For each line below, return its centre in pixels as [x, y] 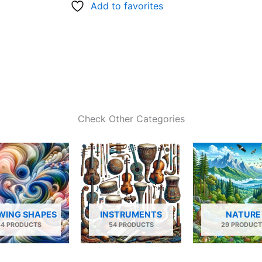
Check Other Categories [131, 118]
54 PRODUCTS [131, 225]
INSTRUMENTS [131, 214]
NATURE [243, 214]
